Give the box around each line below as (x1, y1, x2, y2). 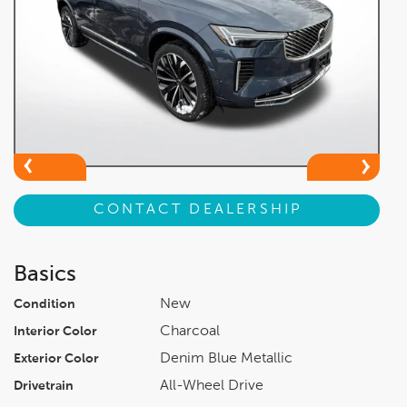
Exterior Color (14, 352, 99, 365)
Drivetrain (14, 379, 74, 392)
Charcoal (160, 323, 220, 339)
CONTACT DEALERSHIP (93, 203, 303, 218)
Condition (14, 297, 75, 311)
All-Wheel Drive (160, 378, 263, 393)
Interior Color (14, 324, 97, 338)
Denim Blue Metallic (160, 351, 293, 366)
